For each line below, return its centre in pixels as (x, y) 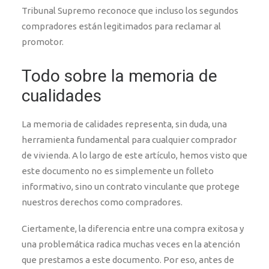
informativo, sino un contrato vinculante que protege (131, 186)
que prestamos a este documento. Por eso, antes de (128, 260)
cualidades (62, 96)
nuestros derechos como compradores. (102, 202)
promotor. (43, 42)
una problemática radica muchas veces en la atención (131, 244)
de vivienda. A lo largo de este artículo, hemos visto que (134, 155)
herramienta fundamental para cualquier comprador (129, 140)
